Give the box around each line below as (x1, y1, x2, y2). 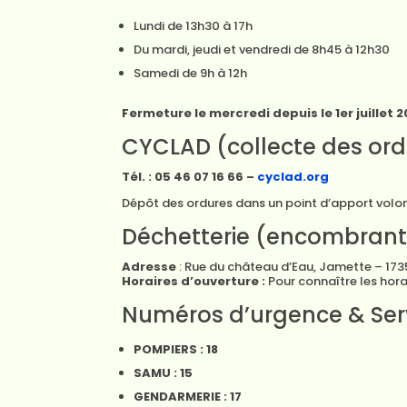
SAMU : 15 (134, 364, 194, 382)
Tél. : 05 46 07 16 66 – (122, 168, 258, 185)
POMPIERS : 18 (134, 341, 219, 358)
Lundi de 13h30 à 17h (134, 17, 253, 35)
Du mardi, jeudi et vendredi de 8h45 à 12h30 (134, 41, 391, 58)
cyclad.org (257, 168, 330, 185)
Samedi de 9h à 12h (134, 65, 248, 82)
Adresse (122, 258, 177, 275)
